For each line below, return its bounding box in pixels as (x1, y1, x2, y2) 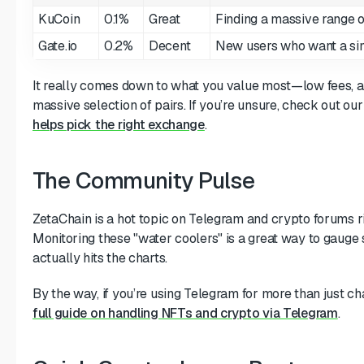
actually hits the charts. (32, 249, 168, 266)
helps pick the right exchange (32, 115, 205, 133)
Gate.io (38, 37, 78, 54)
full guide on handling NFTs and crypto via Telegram (32, 304, 338, 322)
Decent (149, 37, 191, 54)
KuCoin (38, 10, 80, 28)
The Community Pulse (32, 165, 255, 195)
